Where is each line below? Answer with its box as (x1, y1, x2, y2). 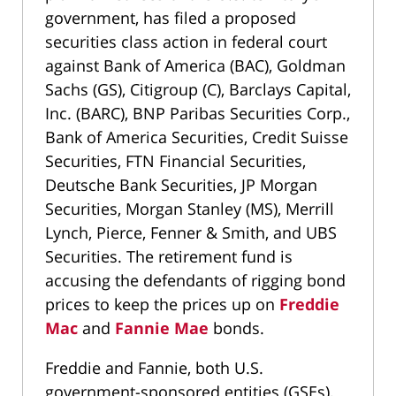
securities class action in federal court (45, 30, 327, 52)
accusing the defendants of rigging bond (45, 269, 346, 291)
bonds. (209, 316, 264, 339)
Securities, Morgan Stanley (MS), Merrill (45, 197, 334, 219)
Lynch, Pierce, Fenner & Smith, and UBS (45, 221, 337, 243)
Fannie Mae (115, 316, 209, 339)
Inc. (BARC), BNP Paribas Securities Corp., (45, 102, 350, 124)
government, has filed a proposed (45, 6, 296, 28)
